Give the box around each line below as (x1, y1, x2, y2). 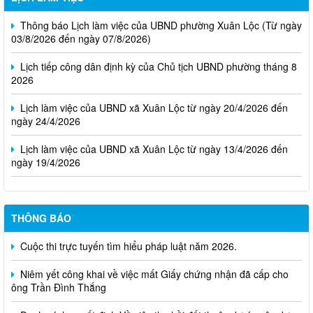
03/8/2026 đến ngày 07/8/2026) (11, 23, 151, 38)
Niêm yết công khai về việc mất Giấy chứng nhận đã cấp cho (17, 259, 289, 273)
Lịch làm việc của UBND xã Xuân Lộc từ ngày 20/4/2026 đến (17, 92, 288, 107)
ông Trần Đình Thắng (11, 272, 106, 286)
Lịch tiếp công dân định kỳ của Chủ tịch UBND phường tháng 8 (17, 51, 297, 66)
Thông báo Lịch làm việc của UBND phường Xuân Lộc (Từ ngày (17, 10, 302, 24)
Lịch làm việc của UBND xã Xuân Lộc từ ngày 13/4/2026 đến (17, 133, 288, 148)
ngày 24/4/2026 (11, 105, 80, 120)
